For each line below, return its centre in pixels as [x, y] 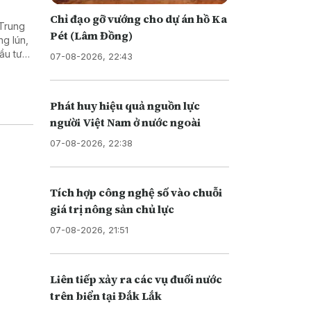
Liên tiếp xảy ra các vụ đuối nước [136, 279]
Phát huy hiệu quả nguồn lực [125, 105]
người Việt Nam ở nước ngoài [125, 122]
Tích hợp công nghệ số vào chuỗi [136, 192]
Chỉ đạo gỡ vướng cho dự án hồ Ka [138, 18]
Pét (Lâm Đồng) [91, 35]
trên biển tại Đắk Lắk [106, 295]
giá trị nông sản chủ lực [112, 209]
